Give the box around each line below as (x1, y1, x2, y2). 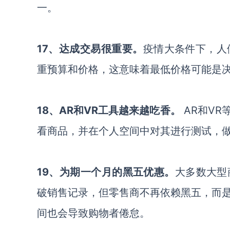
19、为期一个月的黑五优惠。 (37, 166, 175, 178)
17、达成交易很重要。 (37, 43, 143, 55)
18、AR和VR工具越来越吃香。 (37, 104, 181, 117)
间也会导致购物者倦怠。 (37, 207, 153, 219)
